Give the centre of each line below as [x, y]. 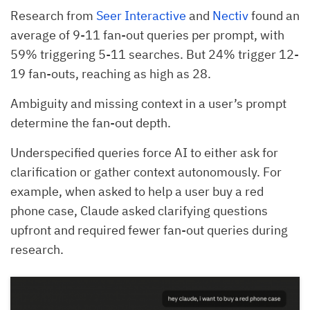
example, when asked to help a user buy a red [137, 192]
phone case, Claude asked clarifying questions [139, 211]
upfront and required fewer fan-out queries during [149, 230]
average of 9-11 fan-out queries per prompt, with [147, 35]
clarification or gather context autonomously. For [146, 172]
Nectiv [230, 16]
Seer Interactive [141, 16]
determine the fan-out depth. [91, 123]
